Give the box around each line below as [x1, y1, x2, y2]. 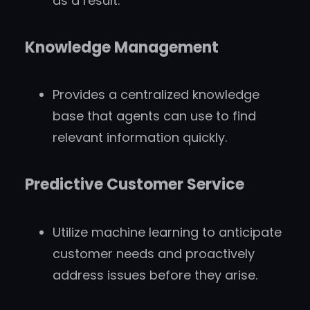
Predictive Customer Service [25, 174, 244, 196]
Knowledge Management [25, 36, 219, 58]
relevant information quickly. [53, 129, 227, 147]
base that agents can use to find [53, 107, 256, 125]
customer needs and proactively [53, 244, 255, 262]
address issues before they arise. [53, 266, 257, 284]
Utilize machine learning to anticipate [53, 223, 282, 241]
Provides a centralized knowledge [53, 86, 259, 104]
